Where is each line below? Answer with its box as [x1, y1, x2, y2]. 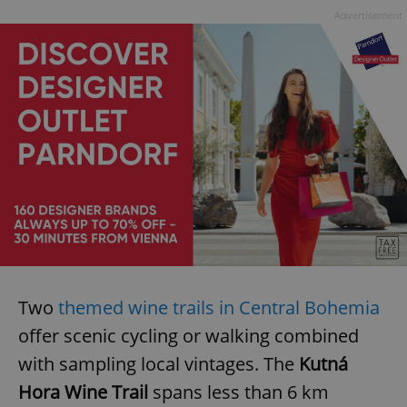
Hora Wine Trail [18, 379, 153, 404]
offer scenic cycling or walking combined [18, 323, 359, 348]
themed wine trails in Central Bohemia [58, 294, 380, 320]
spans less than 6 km [153, 379, 329, 404]
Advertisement [334, 8, 402, 23]
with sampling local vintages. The [18, 351, 299, 376]
